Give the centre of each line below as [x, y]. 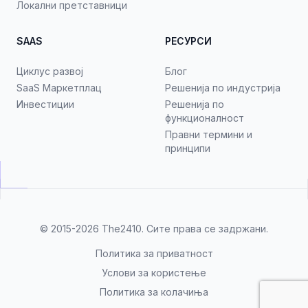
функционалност [205, 118]
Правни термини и [209, 134]
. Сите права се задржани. [205, 229]
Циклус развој [50, 71]
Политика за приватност [154, 253]
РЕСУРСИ [188, 41]
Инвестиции [45, 104]
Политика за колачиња [154, 292]
